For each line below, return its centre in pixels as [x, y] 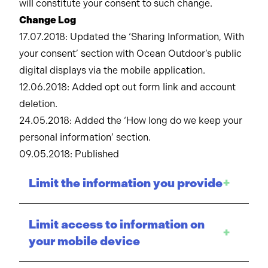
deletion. [38, 104]
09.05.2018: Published [69, 154]
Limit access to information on [117, 224]
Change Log [48, 20]
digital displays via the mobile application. [112, 70]
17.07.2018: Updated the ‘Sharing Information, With [132, 37]
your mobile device [84, 241]
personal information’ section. [85, 137]
